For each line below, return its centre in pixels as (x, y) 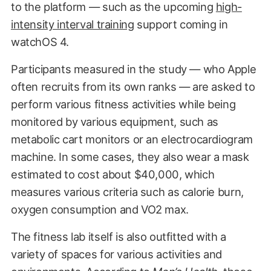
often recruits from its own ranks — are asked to (133, 86)
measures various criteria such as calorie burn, (127, 191)
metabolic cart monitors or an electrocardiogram (132, 139)
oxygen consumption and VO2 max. (100, 209)
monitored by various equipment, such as (114, 121)
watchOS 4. (40, 41)
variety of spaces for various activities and (116, 254)
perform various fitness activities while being (123, 104)
